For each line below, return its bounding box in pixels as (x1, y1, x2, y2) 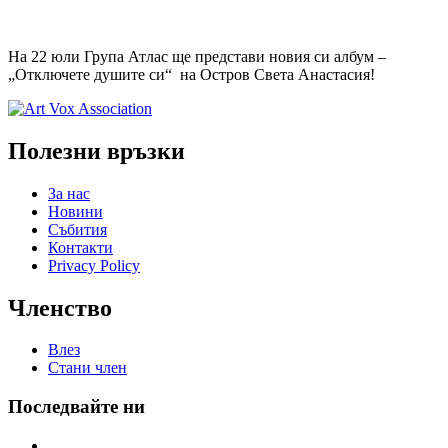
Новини (48, 202, 103, 220)
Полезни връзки (8, 137, 185, 164)
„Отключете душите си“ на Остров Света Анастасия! (8, 65, 375, 83)
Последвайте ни (8, 396, 145, 418)
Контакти (48, 238, 113, 256)
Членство (8, 294, 112, 321)
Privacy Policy (48, 256, 140, 274)
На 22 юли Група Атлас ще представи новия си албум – (8, 47, 386, 65)
